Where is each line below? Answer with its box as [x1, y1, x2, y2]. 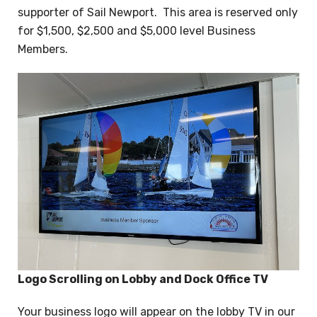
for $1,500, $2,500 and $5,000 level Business [18, 24, 255, 38]
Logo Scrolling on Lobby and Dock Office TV [18, 272, 268, 287]
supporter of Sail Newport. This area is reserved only [18, 6, 298, 20]
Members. [18, 42, 68, 57]
